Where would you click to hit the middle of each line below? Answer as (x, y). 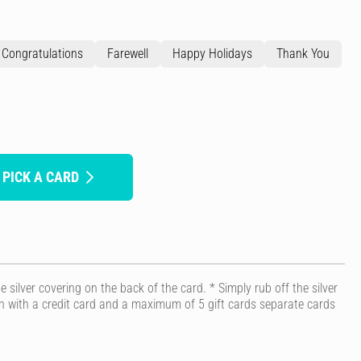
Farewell (128, 54)
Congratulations (42, 54)
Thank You (303, 54)
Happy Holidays (212, 54)
